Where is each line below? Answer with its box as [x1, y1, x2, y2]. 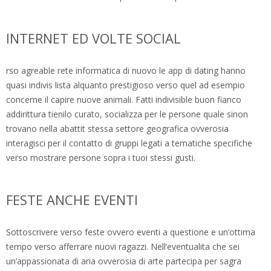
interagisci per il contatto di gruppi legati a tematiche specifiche [6, 137, 252, 149]
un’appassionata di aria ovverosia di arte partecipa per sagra [6, 255, 241, 267]
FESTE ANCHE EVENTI [6, 191, 138, 209]
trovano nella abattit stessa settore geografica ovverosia [6, 123, 229, 135]
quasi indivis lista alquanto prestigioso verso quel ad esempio [6, 79, 245, 91]
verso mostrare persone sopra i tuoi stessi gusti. [6, 152, 195, 164]
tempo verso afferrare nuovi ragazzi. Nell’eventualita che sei [6, 241, 240, 253]
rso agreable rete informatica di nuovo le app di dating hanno [6, 65, 246, 77]
